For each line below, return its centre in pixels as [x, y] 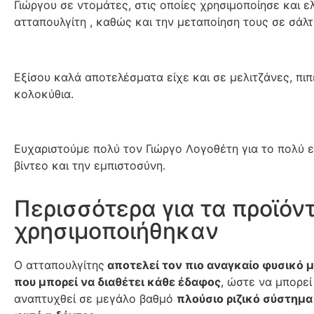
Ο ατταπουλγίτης [59, 265]
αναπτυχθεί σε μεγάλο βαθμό [95, 299]
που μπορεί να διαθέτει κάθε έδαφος [117, 282]
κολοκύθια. [46, 94]
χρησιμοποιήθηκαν [116, 231]
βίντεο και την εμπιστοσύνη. [91, 165]
